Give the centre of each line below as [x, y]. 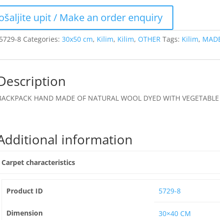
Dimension [24, 213]
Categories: [43, 39]
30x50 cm [78, 39]
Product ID [24, 191]
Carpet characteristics [39, 162]
